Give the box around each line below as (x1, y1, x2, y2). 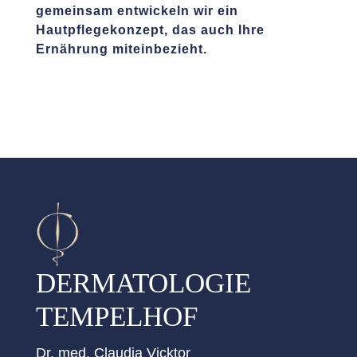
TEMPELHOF (35, 301, 198, 333)
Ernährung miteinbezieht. (35, 41, 207, 56)
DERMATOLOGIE (35, 268, 251, 300)
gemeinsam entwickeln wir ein (35, 3, 238, 18)
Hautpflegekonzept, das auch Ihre (35, 22, 265, 37)
